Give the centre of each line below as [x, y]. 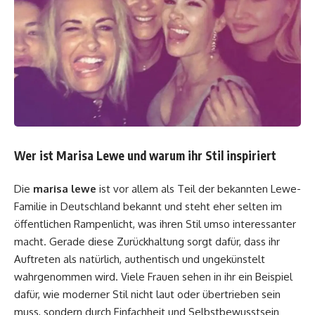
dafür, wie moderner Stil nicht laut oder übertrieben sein [147, 294]
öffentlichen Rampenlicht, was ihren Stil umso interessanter [155, 224]
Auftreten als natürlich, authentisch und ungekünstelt [140, 259]
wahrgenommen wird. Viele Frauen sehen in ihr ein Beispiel [153, 276]
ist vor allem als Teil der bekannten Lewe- [199, 188]
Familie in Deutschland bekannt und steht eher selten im [148, 206]
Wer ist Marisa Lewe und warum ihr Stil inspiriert [145, 155]
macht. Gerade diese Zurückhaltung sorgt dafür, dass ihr [147, 241]
